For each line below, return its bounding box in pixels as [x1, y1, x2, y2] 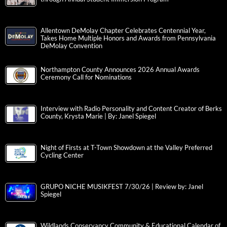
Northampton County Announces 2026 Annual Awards [41, 66, 200, 74]
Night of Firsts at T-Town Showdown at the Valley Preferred [41, 144, 212, 152]
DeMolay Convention [41, 42, 102, 50]
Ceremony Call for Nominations [41, 73, 132, 82]
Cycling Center [41, 152, 84, 160]
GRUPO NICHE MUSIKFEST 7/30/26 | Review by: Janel [41, 183, 203, 191]
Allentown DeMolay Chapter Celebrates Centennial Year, [41, 27, 206, 35]
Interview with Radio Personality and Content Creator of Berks [41, 105, 222, 113]
